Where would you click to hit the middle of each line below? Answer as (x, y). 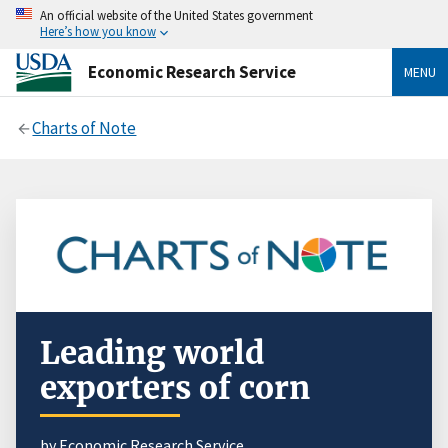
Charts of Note (84, 127)
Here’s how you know (98, 31)
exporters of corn (175, 388)
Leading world (152, 353)
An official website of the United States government (176, 15)
